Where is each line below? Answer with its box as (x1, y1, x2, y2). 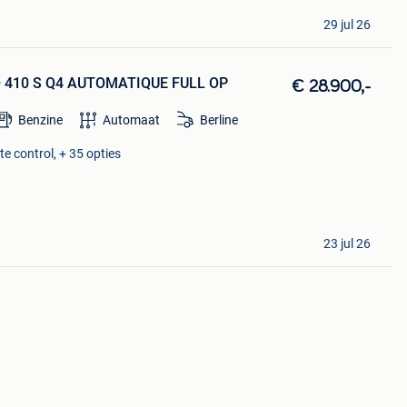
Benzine (18, 112, 64, 127)
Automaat (103, 112, 161, 127)
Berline (200, 112, 239, 127)
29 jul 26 (323, 16, 371, 32)
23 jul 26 (323, 236, 371, 251)
